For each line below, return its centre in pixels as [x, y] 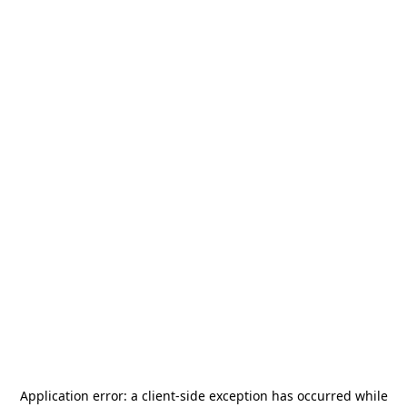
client [158, 396]
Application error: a [80, 396]
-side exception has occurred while [281, 396]
